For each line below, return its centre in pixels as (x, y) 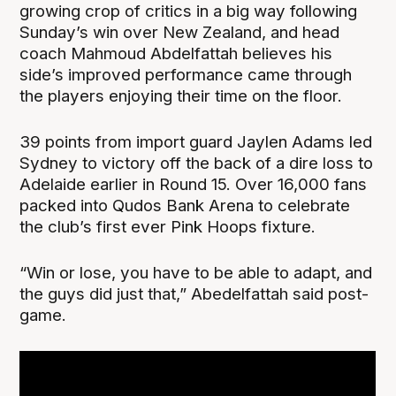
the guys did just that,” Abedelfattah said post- (194, 294)
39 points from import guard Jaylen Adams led (196, 141)
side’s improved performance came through (186, 74)
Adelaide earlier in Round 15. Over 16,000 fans (194, 184)
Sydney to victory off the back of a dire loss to (197, 163)
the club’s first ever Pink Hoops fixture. (168, 226)
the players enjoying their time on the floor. (181, 95)
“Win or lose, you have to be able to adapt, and (196, 273)
